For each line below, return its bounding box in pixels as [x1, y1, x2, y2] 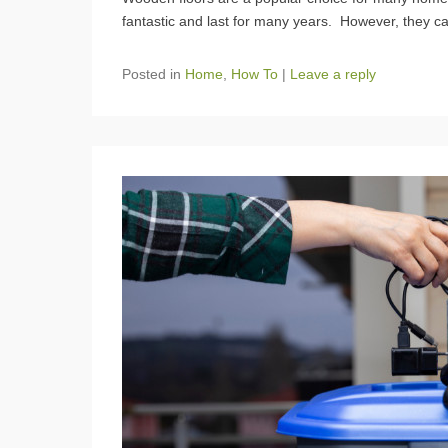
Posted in [122, 65, 185, 82]
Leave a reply [290, 65, 376, 82]
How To [231, 65, 278, 82]
